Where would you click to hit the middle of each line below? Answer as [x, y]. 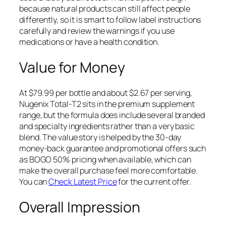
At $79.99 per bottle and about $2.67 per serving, [106, 93]
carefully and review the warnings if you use [97, 31]
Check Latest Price [83, 182]
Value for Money [72, 67]
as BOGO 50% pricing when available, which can [105, 160]
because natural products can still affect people [105, 9]
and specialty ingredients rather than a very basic [107, 126]
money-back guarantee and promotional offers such [113, 149]
